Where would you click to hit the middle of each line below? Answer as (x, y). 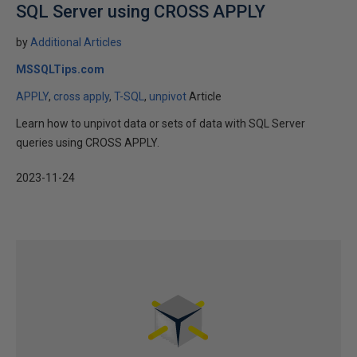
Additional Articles (76, 42)
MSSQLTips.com (60, 69)
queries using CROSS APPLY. (88, 143)
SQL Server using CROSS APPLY (141, 12)
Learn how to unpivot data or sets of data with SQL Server (161, 124)
